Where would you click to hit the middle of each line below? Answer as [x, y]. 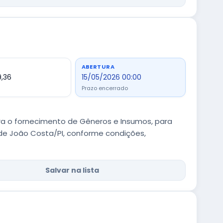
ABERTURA [98, 67]
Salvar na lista [72, 170]
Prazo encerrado [105, 88]
